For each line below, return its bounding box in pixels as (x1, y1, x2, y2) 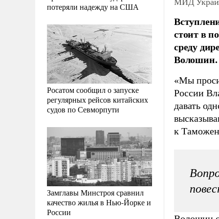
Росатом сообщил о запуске (47, 84, 139, 95)
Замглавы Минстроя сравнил (47, 187, 144, 197)
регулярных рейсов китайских (47, 94, 148, 105)
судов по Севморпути (47, 104, 119, 114)
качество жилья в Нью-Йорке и (47, 197, 151, 207)
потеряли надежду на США (47, 1, 139, 12)
